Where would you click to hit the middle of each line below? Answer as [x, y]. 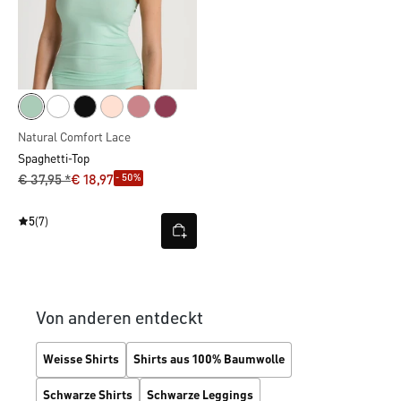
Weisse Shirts [81, 360]
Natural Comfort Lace [74, 138]
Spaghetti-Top [54, 160]
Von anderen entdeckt [119, 319]
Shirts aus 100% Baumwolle [209, 360]
